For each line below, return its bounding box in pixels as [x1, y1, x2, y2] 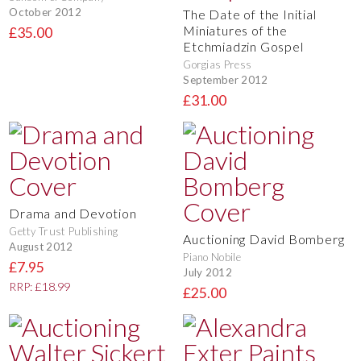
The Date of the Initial [183, 6, 317, 23]
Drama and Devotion [9, 205, 137, 222]
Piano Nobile [183, 251, 242, 264]
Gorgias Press [183, 58, 252, 72]
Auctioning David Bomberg [183, 231, 345, 247]
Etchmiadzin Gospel [183, 39, 304, 55]
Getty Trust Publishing [9, 225, 118, 239]
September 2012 [183, 73, 268, 86]
